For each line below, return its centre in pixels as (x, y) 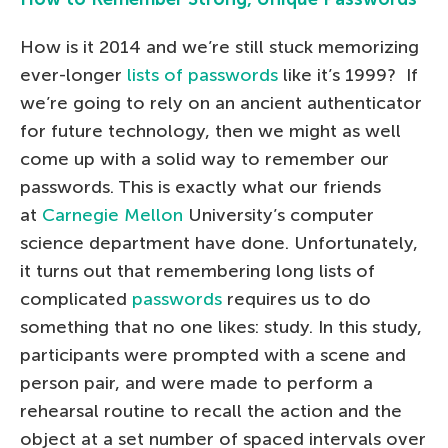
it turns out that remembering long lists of (197, 270)
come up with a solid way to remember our (204, 158)
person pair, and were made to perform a (196, 382)
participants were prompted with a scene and (213, 354)
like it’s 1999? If (348, 74)
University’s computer (278, 214)
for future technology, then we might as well (210, 130)
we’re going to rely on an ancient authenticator (221, 102)
